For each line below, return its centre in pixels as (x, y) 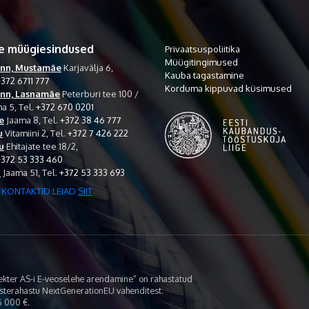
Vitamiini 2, (27, 133)
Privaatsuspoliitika (202, 49)
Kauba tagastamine (205, 75)
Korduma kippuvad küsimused (228, 88)
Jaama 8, (23, 120)
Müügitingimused (201, 62)
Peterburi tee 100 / (99, 93)
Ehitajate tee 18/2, (41, 146)
